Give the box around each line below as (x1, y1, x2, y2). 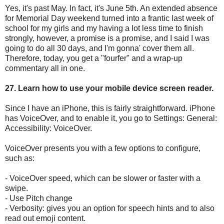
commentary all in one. (5, 63, 85, 72)
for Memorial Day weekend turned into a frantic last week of (5, 13, 213, 22)
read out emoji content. (5, 213, 85, 222)
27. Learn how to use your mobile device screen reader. (5, 83, 213, 92)
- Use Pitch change (5, 193, 72, 202)
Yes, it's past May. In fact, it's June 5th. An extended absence (5, 3, 217, 12)
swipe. (5, 183, 28, 192)
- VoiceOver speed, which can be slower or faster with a (5, 173, 200, 182)
